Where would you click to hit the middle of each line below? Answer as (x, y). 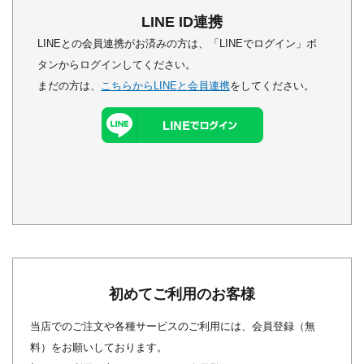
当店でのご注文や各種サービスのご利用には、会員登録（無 (172, 326)
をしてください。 (272, 86)
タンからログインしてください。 (117, 65)
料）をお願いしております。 (98, 347)
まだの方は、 (69, 86)
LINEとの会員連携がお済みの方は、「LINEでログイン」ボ (177, 43)
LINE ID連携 (182, 22)
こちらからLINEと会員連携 (165, 86)
